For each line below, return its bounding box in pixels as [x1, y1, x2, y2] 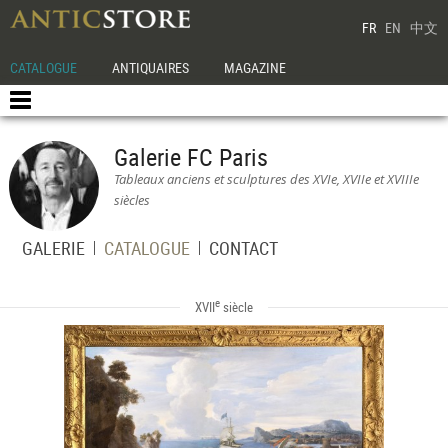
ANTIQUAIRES [112, 58, 190, 77]
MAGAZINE [224, 58, 287, 77]
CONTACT [208, 236, 278, 260]
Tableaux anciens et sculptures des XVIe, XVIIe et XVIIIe [113, 171, 419, 188]
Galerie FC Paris [113, 141, 268, 173]
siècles [113, 192, 150, 209]
